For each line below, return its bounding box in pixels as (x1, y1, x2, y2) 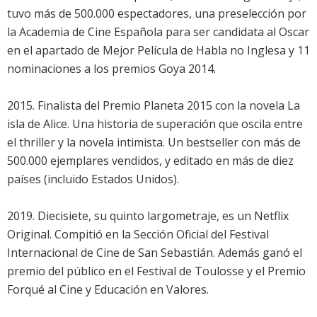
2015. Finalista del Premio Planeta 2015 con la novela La (7, 98, 300, 114)
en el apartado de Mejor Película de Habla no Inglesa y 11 (7, 42, 310, 59)
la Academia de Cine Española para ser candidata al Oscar (7, 24, 309, 40)
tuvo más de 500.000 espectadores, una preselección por (7, 6, 306, 22)
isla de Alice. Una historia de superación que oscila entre (7, 116, 303, 132)
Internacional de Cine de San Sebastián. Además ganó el (7, 245, 302, 261)
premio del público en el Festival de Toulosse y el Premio (7, 263, 306, 279)
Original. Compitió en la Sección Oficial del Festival (7, 226, 269, 243)
